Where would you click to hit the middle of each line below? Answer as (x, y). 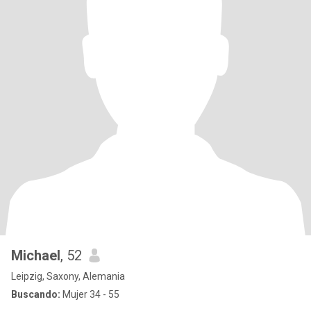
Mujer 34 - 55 (90, 294)
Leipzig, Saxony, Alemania (68, 276)
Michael (36, 255)
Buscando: (36, 294)
